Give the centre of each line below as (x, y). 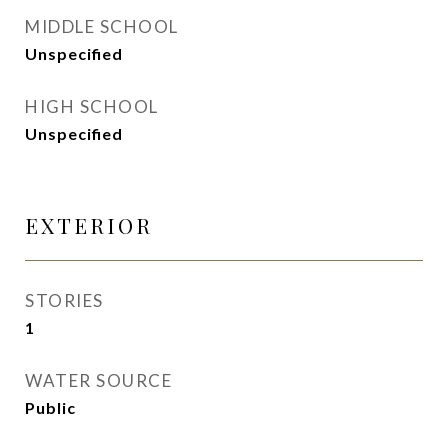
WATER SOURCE (98, 380)
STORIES (64, 300)
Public (50, 407)
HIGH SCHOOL (92, 106)
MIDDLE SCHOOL (102, 26)
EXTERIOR (89, 225)
